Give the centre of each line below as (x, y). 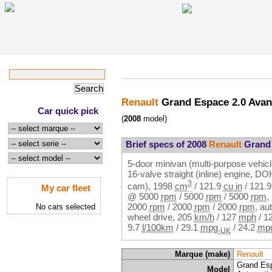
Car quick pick (68, 110)
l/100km (158, 227)
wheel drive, (152, 217)
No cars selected (66, 206)
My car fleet (66, 188)
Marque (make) (203, 254)
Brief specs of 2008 (167, 144)
